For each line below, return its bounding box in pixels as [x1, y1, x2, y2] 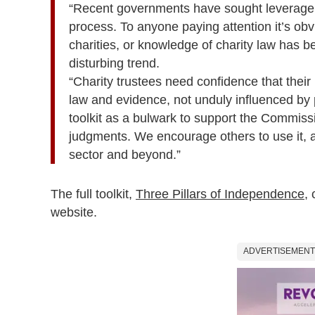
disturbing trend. [69, 56, 160, 70]
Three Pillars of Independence [136, 186, 304, 201]
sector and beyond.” [69, 147, 181, 162]
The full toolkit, [51, 186, 136, 201]
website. [51, 205, 97, 219]
